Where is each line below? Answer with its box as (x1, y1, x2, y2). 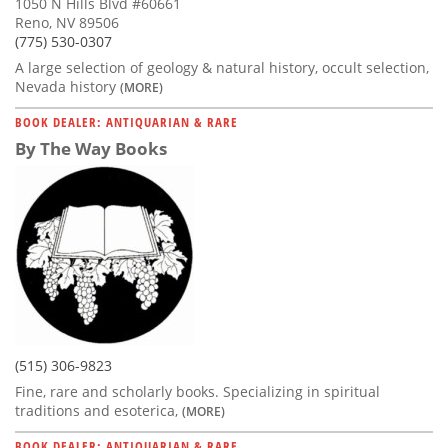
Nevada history (15, 77, 120, 97)
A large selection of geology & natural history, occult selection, (15, 58, 429, 78)
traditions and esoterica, (15, 401, 182, 421)
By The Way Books (15, 137, 167, 161)
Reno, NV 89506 (15, 13, 119, 33)
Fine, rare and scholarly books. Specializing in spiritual (15, 382, 380, 402)
